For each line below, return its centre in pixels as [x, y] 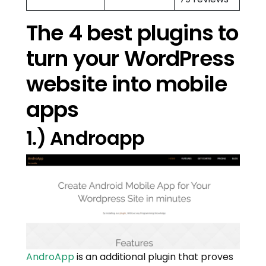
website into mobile [127, 84]
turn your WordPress [131, 59]
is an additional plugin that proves [154, 257]
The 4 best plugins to [132, 33]
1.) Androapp [85, 138]
